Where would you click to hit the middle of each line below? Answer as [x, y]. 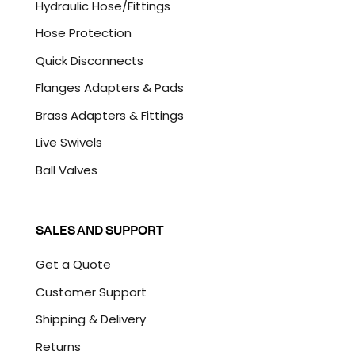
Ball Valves [66, 170]
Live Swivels [69, 143]
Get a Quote [73, 265]
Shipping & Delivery [90, 319]
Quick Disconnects [89, 60]
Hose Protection [83, 33]
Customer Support [91, 292]
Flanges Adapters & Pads [109, 88]
